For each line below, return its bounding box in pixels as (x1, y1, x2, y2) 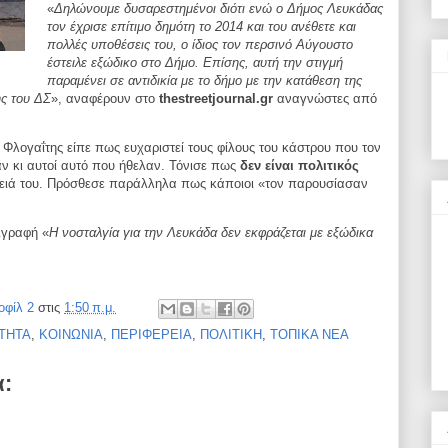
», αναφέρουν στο (51, 91, 159, 107)
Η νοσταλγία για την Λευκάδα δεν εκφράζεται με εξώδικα (49, 225, 373, 241)
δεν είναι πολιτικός (240, 158, 359, 174)
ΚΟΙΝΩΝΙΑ (39, 327, 103, 343)
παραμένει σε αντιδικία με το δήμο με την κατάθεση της (47, 73, 362, 89)
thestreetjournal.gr (159, 91, 273, 107)
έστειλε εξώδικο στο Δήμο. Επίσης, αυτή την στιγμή (47, 55, 343, 71)
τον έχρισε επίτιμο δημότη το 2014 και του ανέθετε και (47, 19, 356, 35)
